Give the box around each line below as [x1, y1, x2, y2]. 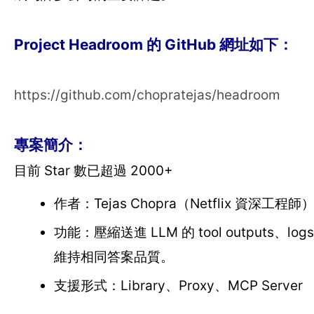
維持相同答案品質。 [53, 249, 174, 265]
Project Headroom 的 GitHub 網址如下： [14, 36, 293, 53]
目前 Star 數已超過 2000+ [14, 163, 173, 179]
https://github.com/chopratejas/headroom [14, 87, 280, 103]
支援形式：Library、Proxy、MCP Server [53, 278, 303, 294]
